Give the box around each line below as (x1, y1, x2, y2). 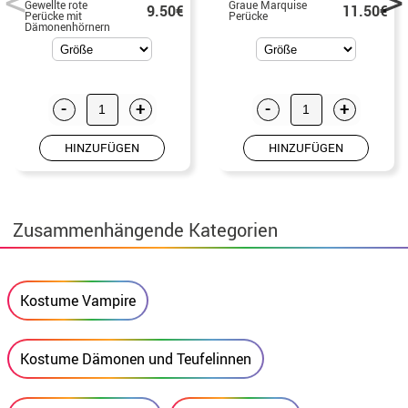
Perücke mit (25, 7, 82, 23)
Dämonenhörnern (25, 18, 110, 34)
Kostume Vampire (20, 290, 136, 311)
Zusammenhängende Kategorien (12, 217, 278, 242)
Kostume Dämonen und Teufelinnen (20, 348, 251, 369)
